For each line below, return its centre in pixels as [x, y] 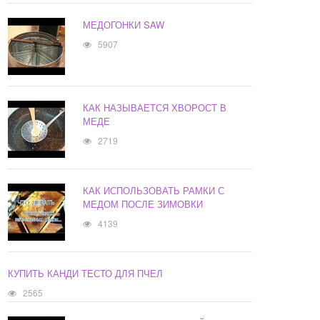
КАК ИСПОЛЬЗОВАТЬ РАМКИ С [154, 191]
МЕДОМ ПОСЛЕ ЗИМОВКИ [143, 204]
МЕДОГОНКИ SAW [124, 25]
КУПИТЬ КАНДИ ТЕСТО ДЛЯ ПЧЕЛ [86, 274]
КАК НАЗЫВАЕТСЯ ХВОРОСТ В [155, 108]
